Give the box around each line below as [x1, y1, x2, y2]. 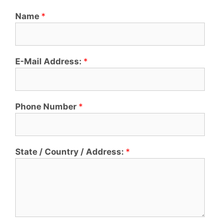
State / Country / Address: [15, 146, 126, 157]
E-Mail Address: [15, 56, 83, 66]
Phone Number [15, 101, 79, 111]
